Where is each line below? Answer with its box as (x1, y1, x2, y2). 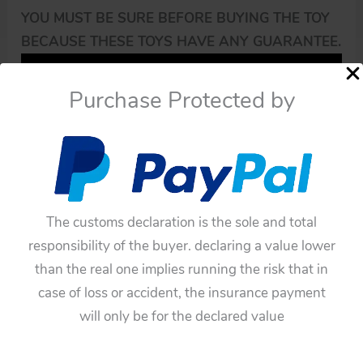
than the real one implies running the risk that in (35, 259, 328, 279)
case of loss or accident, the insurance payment (37, 283, 326, 302)
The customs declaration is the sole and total (46, 212, 317, 232)
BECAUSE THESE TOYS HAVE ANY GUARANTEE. (21, 32, 342, 52)
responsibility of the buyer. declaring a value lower (28, 236, 335, 255)
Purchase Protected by (68, 84, 295, 116)
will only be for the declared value (79, 306, 284, 326)
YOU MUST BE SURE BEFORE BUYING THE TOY (21, 9, 331, 28)
